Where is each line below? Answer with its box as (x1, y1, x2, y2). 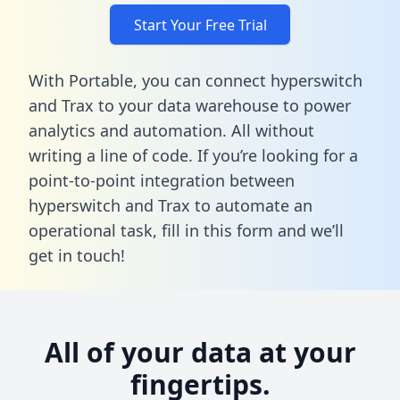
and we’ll (273, 219, 344, 241)
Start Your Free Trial (133, 14, 267, 35)
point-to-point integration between (29, 169, 295, 191)
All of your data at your (44, 333, 356, 371)
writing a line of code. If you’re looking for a (29, 144, 358, 166)
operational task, (29, 219, 162, 241)
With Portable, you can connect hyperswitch (29, 69, 362, 91)
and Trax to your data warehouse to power (29, 94, 351, 116)
